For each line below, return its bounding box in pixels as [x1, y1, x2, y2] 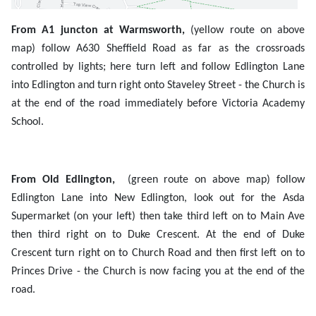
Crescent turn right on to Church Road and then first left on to [11, 248, 305, 260]
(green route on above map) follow [121, 174, 305, 186]
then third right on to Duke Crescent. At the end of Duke [11, 229, 305, 241]
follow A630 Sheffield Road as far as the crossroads [42, 43, 305, 55]
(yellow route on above [185, 25, 305, 37]
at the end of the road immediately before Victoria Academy [11, 98, 305, 110]
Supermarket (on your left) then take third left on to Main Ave [11, 211, 305, 223]
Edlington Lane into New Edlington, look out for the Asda [11, 193, 305, 205]
